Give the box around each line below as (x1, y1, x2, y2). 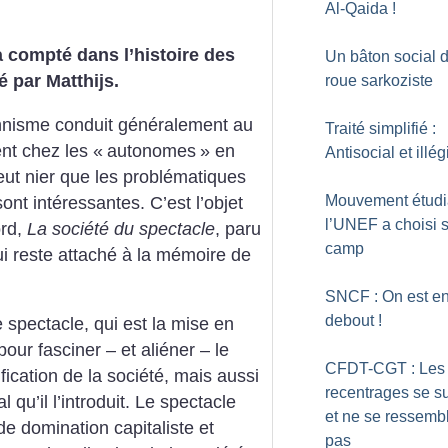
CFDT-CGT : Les (325, 360, 445, 377)
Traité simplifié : (325, 120, 436, 137)
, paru (215, 218, 261, 239)
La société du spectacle (27, 218, 215, 239)
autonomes (107, 140, 196, 161)
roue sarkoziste (325, 72, 433, 89)
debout (325, 312, 374, 329)
